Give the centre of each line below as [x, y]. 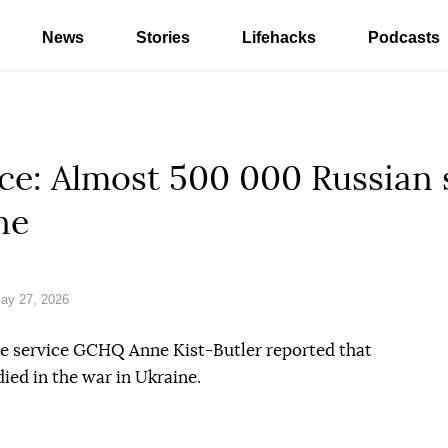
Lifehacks [279, 37]
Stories [163, 37]
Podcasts [404, 37]
